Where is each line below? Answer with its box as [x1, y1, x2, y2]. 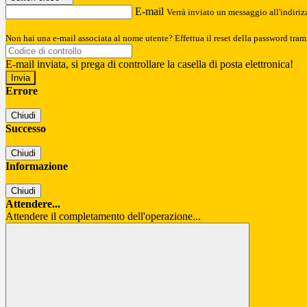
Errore [5, 85, 38, 97]
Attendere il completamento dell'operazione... [5, 210, 201, 223]
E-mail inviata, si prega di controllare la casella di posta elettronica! [5, 58, 293, 71]
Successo [5, 123, 46, 135]
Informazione [5, 160, 68, 173]
